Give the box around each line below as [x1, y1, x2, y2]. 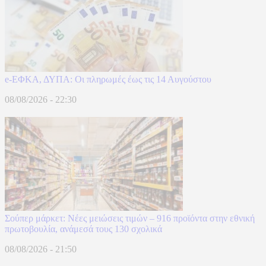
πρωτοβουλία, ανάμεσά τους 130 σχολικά [5, 223, 162, 234]
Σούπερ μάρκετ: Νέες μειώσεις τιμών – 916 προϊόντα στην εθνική [5, 213, 255, 223]
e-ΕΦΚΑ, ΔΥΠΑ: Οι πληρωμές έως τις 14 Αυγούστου [5, 74, 211, 84]
